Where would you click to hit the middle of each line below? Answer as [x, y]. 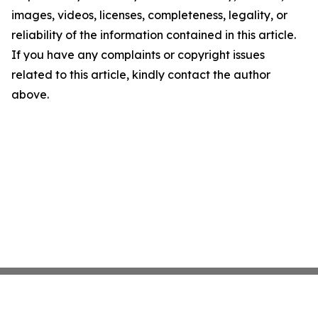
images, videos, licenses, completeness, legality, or [149, 15]
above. [30, 94]
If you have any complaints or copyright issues [138, 55]
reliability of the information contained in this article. [154, 35]
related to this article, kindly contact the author [141, 75]
